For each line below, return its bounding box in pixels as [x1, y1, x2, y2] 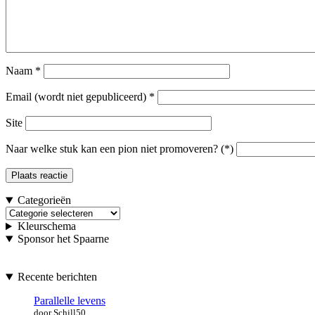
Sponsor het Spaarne [17, 233, 109, 245]
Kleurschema [17, 220, 76, 233]
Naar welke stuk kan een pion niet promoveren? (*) [6, 143, 233, 155]
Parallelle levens [34, 295, 105, 307]
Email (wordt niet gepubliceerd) [6, 91, 146, 103]
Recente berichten [17, 271, 97, 283]
